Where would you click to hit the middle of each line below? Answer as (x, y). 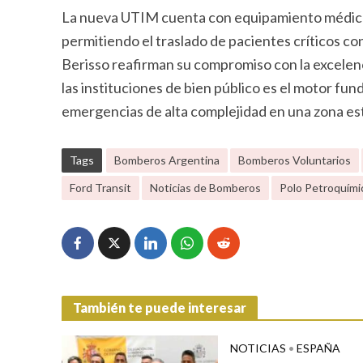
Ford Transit (100, 188)
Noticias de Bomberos (205, 188)
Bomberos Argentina (167, 160)
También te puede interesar (159, 308)
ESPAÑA (318, 348)
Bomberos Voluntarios (294, 160)
